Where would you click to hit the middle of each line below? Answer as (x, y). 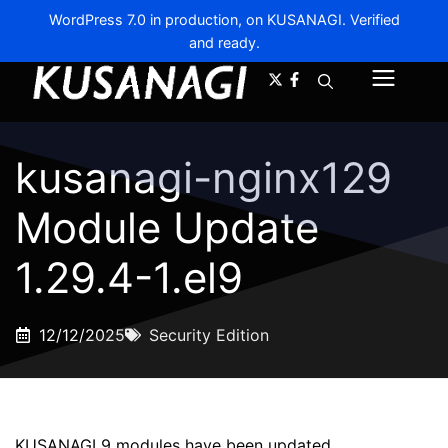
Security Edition (209, 334)
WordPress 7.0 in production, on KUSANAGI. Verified (224, 19)
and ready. (224, 42)
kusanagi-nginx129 (203, 177)
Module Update (167, 227)
